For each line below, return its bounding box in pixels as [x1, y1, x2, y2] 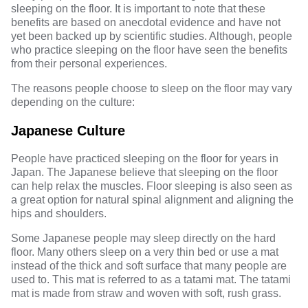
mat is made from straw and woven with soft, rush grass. [11, 287, 281, 299]
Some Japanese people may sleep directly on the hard [11, 232, 276, 244]
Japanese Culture [11, 123, 125, 138]
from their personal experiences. [11, 58, 167, 69]
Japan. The [11, 166, 69, 178]
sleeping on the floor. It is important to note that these [11, 3, 265, 14]
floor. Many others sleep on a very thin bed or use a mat [11, 246, 278, 258]
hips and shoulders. [11, 208, 107, 219]
